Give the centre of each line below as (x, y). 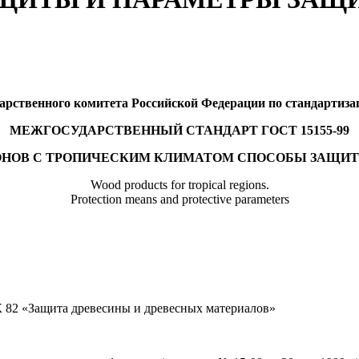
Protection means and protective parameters (179, 199)
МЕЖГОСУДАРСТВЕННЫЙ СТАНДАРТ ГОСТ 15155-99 (179, 130)
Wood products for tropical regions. (179, 184)
